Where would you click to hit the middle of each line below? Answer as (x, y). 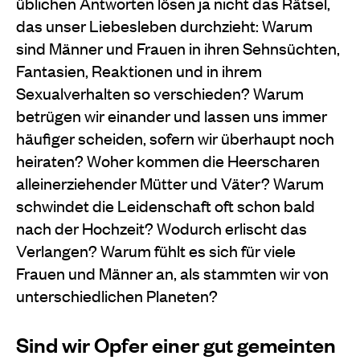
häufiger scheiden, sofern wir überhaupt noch (175, 137)
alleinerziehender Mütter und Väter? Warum (170, 182)
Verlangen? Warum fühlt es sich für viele (156, 250)
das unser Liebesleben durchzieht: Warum (164, 25)
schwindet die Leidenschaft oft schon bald (166, 205)
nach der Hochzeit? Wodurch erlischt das (162, 227)
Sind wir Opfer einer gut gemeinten (176, 343)
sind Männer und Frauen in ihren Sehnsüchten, (178, 47)
